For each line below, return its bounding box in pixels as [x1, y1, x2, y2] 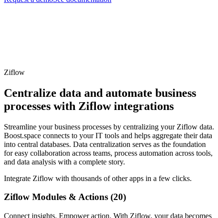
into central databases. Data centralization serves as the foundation [4, 140, 206, 148]
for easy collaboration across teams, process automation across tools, [4, 148, 213, 157]
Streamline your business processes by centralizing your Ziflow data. [4, 122, 214, 131]
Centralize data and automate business [4, 86, 196, 99]
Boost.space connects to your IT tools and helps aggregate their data [4, 131, 212, 140]
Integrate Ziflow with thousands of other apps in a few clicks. [4, 174, 192, 182]
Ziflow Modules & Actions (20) [4, 192, 126, 202]
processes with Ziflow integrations [4, 99, 174, 112]
